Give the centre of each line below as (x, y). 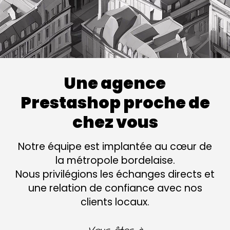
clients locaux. (115, 202)
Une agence (115, 83)
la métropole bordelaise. (115, 160)
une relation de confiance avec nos (115, 188)
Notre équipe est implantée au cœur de (115, 146)
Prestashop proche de (115, 102)
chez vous (115, 122)
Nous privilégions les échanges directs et (115, 174)
